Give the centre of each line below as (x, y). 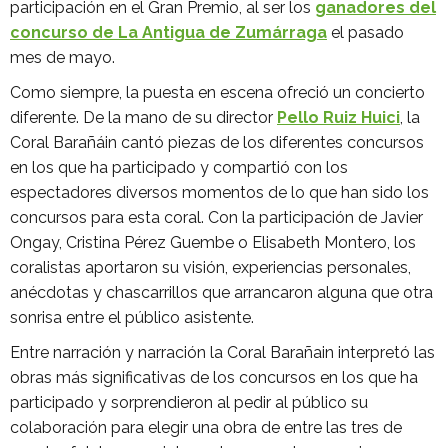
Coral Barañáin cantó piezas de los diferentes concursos (217, 142)
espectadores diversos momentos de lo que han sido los (219, 192)
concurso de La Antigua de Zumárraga (168, 32)
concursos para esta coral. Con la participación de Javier (216, 217)
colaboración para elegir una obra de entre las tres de (206, 427)
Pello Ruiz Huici (338, 117)
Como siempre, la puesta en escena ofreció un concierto (217, 92)
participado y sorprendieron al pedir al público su (189, 402)
